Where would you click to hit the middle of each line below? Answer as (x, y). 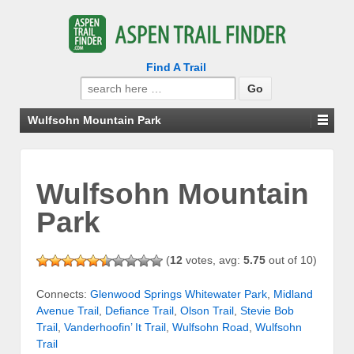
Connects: (63, 294)
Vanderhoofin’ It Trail (115, 328)
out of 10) (291, 260)
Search (98, 84)
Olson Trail (207, 311)
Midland (293, 294)
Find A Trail (176, 67)
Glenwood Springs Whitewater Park (179, 294)
